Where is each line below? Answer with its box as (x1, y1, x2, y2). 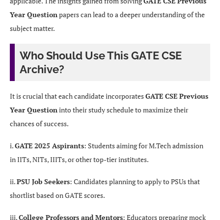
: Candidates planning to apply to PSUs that (70, 177, 200, 186)
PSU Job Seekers (17, 177, 70, 186)
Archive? (20, 63, 64, 76)
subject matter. (10, 24, 55, 33)
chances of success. (10, 119, 69, 128)
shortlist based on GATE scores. (10, 191, 105, 200)
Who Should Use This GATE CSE (20, 49, 182, 62)
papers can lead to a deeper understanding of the (57, 10, 205, 19)
